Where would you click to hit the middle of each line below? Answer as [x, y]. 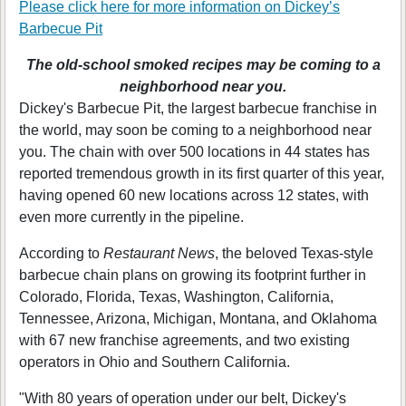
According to [61, 253]
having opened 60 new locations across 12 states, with [194, 195]
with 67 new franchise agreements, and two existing [184, 340]
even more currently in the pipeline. [131, 217]
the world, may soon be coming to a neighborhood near [195, 130]
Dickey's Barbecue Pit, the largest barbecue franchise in [198, 108]
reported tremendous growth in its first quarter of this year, [202, 174]
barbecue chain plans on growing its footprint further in [193, 275]
